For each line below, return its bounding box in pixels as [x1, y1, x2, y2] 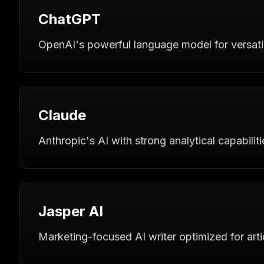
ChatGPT [38, 11, 101, 28]
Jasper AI [38, 203, 103, 220]
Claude [38, 107, 86, 124]
